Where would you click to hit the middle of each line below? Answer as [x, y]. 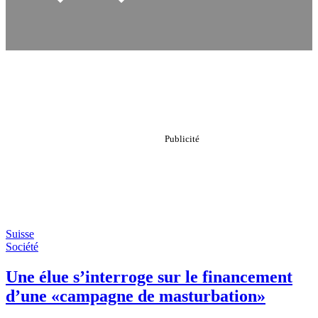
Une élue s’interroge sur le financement [149, 276]
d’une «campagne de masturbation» [136, 296]
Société [22, 247]
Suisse [20, 234]
